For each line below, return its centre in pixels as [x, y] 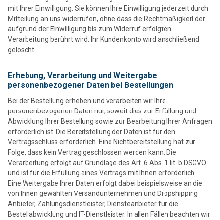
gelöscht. [22, 49]
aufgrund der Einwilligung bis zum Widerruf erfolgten [90, 29]
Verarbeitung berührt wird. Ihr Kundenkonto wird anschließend [104, 39]
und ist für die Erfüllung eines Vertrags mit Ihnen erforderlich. [103, 173]
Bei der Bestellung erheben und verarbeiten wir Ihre [87, 100]
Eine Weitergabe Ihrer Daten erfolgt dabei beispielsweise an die [105, 183]
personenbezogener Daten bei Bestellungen [91, 85]
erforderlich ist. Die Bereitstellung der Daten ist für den [92, 131]
